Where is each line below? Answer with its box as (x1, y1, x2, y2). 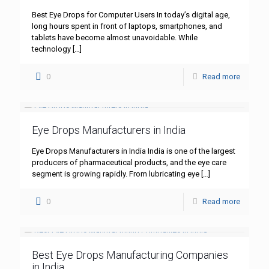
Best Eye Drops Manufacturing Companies (32, 249, 228, 262)
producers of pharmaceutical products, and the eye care (32, 158, 226, 168)
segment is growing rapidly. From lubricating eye (32, 169, 199, 179)
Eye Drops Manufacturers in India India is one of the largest (32, 147, 235, 156)
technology (32, 44, 71, 54)
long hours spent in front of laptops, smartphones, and (32, 22, 222, 31)
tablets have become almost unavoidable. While (32, 33, 198, 43)
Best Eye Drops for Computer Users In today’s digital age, (32, 10, 230, 20)
